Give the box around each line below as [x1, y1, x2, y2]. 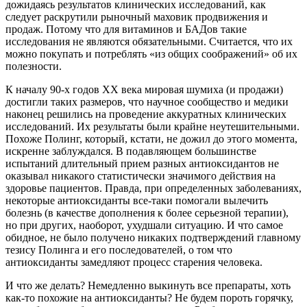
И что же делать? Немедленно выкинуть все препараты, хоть [5, 280, 291, 292]
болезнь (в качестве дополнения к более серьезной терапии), [5, 207, 288, 219]
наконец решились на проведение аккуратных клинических [5, 108, 286, 121]
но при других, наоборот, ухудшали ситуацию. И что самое [5, 219, 283, 232]
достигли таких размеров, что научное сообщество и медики [5, 96, 288, 108]
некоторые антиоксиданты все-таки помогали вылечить [5, 195, 268, 207]
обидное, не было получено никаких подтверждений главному [5, 232, 301, 244]
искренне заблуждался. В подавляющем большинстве [5, 145, 256, 158]
